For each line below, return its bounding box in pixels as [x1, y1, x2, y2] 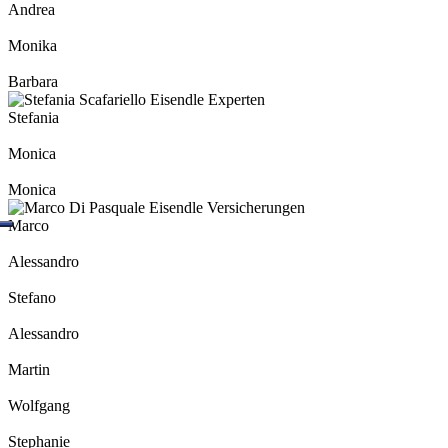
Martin [8, 361, 50, 379]
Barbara [8, 73, 58, 91]
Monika [8, 37, 57, 55]
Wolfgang [8, 397, 70, 415]
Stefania [8, 109, 59, 127]
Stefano [8, 289, 56, 307]
